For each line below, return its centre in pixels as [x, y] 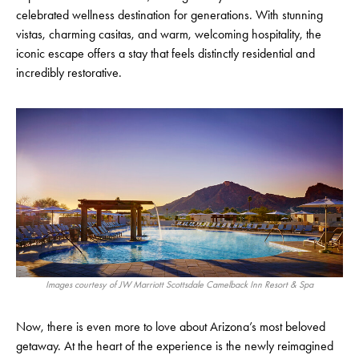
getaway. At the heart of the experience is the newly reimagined [175, 346]
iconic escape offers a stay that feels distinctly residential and [165, 53]
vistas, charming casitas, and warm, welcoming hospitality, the [169, 34]
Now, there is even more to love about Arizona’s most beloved [171, 327]
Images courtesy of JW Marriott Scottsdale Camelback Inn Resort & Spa [179, 285]
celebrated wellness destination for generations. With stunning [169, 15]
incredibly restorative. [69, 73]
